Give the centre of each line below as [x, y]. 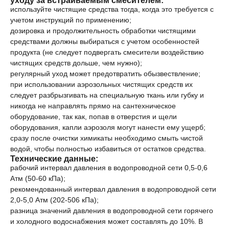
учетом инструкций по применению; [71, 20]
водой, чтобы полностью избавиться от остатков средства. [108, 148]
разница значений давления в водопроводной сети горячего [112, 210]
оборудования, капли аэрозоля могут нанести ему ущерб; [108, 127]
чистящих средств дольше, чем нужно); [76, 63]
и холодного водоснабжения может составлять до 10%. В [107, 221]
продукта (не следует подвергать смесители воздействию [107, 52]
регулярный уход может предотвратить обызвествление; [105, 73]
